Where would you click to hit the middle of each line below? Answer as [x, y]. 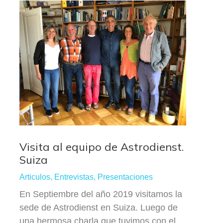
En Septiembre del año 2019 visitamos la [101, 194]
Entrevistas [74, 177]
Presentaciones [125, 177]
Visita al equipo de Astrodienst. [102, 147]
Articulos [35, 177]
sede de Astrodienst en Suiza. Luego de [99, 208]
